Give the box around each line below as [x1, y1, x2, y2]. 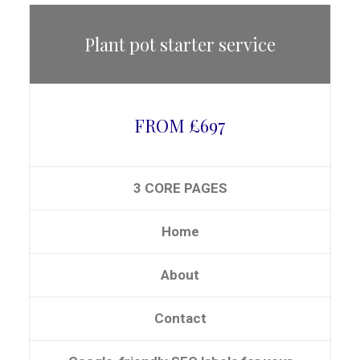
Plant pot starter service [84, 32, 276, 56]
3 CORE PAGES [133, 180, 227, 196]
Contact [153, 310, 207, 326]
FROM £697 [134, 113, 226, 137]
